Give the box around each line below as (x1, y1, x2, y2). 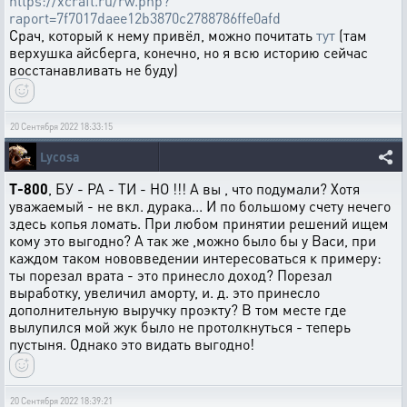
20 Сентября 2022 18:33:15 (10, 121, 113, 132)
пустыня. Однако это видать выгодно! (9, 334, 254, 353)
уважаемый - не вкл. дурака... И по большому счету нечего (9, 196, 391, 215)
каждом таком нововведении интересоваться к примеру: (9, 248, 382, 267)
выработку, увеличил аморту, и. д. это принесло (9, 283, 320, 302)
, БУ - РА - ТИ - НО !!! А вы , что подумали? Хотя (48, 179, 360, 198)
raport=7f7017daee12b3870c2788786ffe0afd (9, 8, 281, 27)
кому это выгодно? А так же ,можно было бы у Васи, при (9, 231, 376, 250)
